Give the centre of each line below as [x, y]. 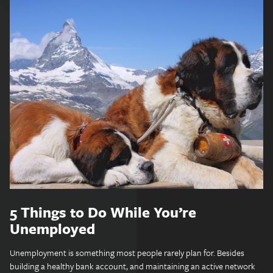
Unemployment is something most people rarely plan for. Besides [127, 253]
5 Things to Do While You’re [103, 212]
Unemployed [52, 229]
